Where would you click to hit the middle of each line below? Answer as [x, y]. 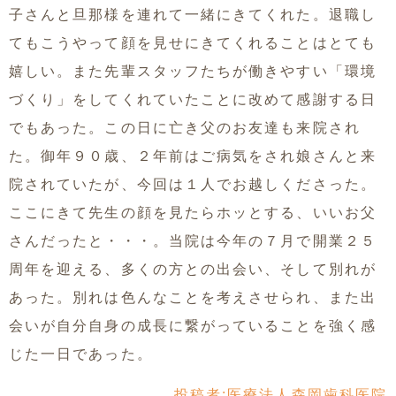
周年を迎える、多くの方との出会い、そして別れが [193, 269]
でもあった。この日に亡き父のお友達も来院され [185, 127]
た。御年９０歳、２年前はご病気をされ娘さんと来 [193, 156]
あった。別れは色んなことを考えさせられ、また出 [193, 297]
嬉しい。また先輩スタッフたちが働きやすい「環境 [193, 71]
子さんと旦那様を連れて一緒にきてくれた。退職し [193, 14]
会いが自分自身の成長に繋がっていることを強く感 [193, 325]
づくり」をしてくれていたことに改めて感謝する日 [193, 99]
